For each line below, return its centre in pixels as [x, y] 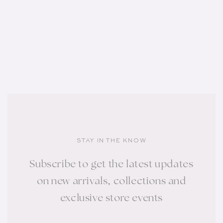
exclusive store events [111, 199]
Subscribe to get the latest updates [111, 165]
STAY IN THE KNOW [111, 141]
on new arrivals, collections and [111, 182]
